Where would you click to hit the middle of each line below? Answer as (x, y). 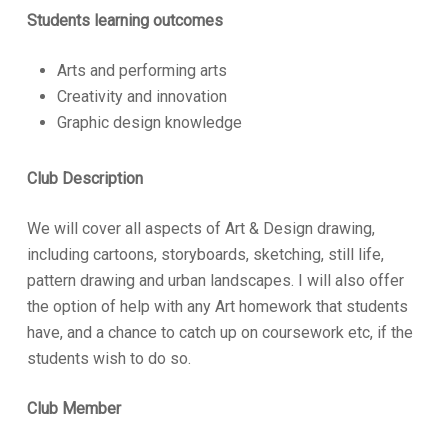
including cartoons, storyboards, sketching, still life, (205, 254)
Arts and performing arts (141, 70)
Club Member (73, 408)
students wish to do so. (108, 358)
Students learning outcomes (124, 20)
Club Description (84, 178)
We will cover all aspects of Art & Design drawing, (200, 228)
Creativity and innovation (141, 96)
